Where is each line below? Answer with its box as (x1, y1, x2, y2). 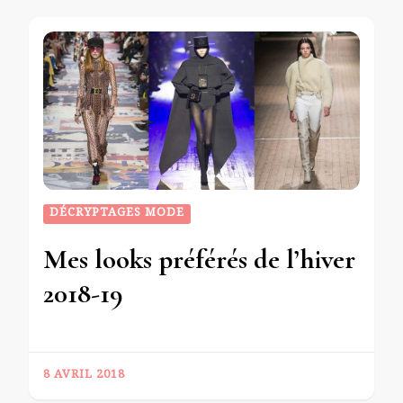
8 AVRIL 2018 (43, 366, 125, 387)
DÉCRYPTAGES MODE (49, 204, 184, 225)
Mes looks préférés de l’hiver (43, 243, 355, 277)
